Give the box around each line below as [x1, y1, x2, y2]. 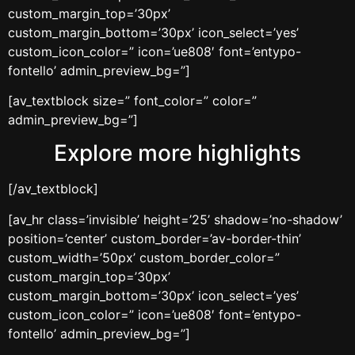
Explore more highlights [54, 139, 301, 167]
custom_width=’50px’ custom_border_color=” [8, 249, 280, 265]
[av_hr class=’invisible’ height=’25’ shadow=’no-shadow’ [8, 211, 342, 227]
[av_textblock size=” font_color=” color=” [8, 93, 257, 109]
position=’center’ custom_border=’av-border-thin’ [8, 230, 301, 246]
